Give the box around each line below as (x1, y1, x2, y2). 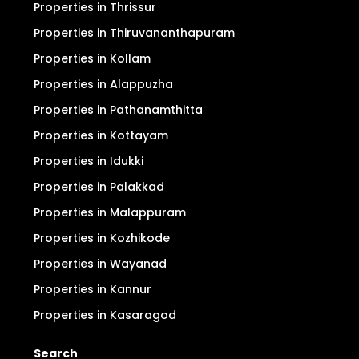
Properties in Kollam (34, 50, 151, 67)
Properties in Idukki (34, 153, 143, 169)
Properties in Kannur (34, 281, 151, 297)
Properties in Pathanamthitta (34, 102, 203, 118)
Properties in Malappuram (34, 204, 186, 220)
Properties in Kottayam (34, 127, 168, 143)
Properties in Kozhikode (34, 230, 170, 246)
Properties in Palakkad (34, 179, 164, 195)
